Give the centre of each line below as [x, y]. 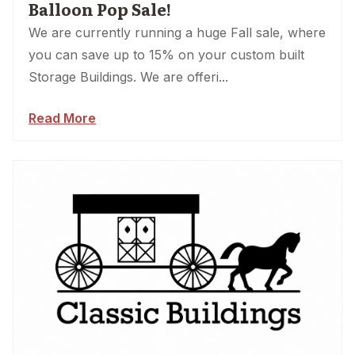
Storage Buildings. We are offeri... [129, 76]
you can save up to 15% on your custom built [167, 54]
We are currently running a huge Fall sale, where [177, 32]
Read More [63, 118]
